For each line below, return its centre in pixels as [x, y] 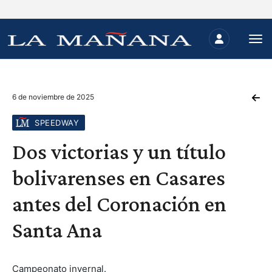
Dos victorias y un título [119, 152]
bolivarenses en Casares [119, 178]
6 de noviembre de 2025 [53, 97]
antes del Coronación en [119, 204]
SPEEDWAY [57, 123]
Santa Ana [57, 230]
